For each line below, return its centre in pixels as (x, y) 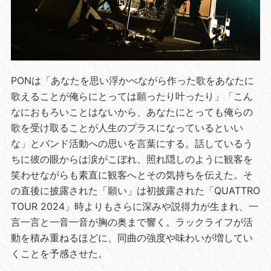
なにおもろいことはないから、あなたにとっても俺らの (132, 112)
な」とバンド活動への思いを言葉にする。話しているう (132, 143)
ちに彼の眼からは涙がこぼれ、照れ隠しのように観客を (132, 159)
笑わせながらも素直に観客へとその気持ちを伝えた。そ (132, 175)
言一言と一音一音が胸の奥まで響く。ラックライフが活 (132, 222)
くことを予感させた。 (59, 253)
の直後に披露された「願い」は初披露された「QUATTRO (135, 190)
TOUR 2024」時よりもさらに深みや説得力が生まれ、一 (134, 206)
